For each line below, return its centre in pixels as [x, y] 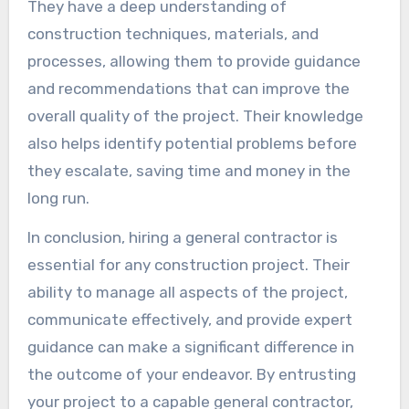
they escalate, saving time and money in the [189, 170]
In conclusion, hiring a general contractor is [182, 237]
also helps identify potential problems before [192, 143]
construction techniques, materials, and [173, 33]
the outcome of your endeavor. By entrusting [191, 374]
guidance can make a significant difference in [190, 346]
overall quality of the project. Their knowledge [195, 115]
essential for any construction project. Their [188, 264]
